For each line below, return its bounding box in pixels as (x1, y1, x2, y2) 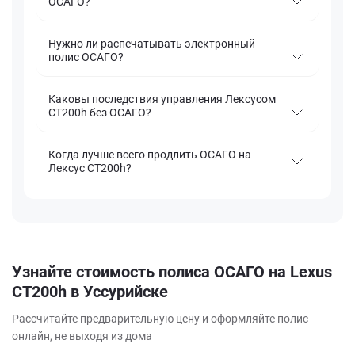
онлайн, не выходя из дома (12, 330, 152, 343)
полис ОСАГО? (48, 51, 124, 64)
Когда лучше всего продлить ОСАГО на (48, 148, 251, 162)
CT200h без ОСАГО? (48, 106, 151, 120)
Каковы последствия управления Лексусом (48, 93, 276, 106)
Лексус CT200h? (48, 162, 132, 175)
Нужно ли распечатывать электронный (48, 37, 255, 51)
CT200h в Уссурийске (12, 282, 168, 302)
